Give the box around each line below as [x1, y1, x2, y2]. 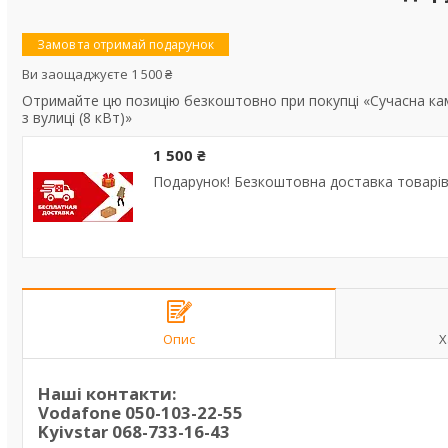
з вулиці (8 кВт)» [22, 108, 132, 127]
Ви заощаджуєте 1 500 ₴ [22, 65, 172, 83]
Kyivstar [38, 420, 112, 443]
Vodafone [38, 401, 125, 424]
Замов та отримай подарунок [37, 36, 214, 53]
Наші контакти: [38, 382, 177, 405]
